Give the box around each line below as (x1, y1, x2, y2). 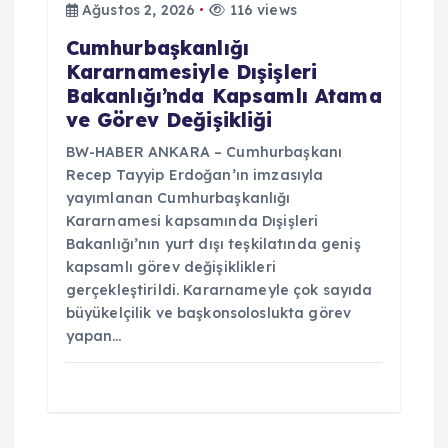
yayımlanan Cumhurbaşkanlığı (65, 188, 291, 207)
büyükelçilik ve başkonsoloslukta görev (65, 303, 352, 322)
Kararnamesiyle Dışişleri (65, 59, 318, 84)
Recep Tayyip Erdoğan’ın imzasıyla (65, 165, 324, 184)
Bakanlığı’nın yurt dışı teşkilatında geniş (65, 234, 361, 253)
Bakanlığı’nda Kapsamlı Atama (65, 83, 382, 108)
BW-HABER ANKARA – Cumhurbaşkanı (65, 142, 343, 161)
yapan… (65, 326, 122, 345)
